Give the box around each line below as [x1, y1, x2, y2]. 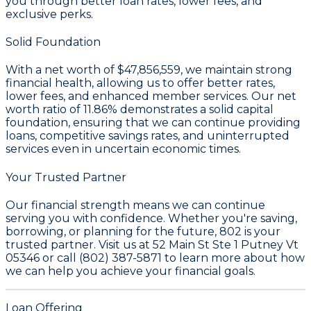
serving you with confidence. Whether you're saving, [6, 211, 297, 225]
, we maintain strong [180, 63, 292, 77]
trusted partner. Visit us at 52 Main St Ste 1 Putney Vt [6, 237, 299, 251]
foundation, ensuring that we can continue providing [6, 116, 301, 130]
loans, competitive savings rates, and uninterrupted [6, 129, 289, 143]
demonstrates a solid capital [117, 103, 274, 117]
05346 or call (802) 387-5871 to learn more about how [6, 251, 305, 264]
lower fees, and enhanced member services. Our [6, 90, 277, 103]
